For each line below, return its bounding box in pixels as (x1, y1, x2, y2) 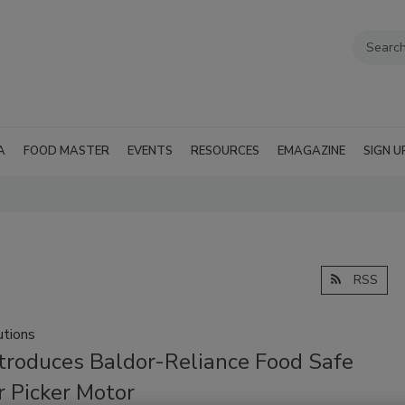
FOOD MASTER (24, 143, 109, 159)
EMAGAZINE (278, 143, 345, 159)
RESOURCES (191, 143, 259, 159)
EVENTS (127, 143, 173, 159)
